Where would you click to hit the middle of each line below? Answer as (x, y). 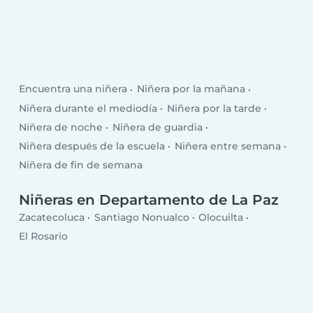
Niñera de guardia (157, 127)
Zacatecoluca (52, 218)
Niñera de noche (61, 127)
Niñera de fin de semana (81, 165)
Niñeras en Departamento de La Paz (149, 199)
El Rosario (44, 236)
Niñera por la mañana (191, 89)
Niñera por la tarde (214, 108)
